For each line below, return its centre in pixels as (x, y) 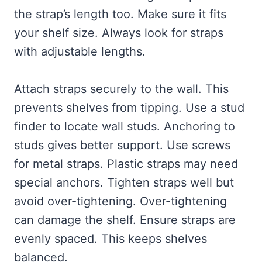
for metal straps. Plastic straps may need (126, 164)
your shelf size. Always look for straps (119, 33)
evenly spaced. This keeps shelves (111, 239)
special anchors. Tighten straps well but (124, 183)
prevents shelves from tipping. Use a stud (129, 108)
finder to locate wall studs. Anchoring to (125, 127)
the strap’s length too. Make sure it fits (120, 14)
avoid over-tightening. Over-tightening (120, 201)
